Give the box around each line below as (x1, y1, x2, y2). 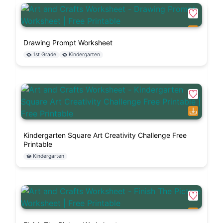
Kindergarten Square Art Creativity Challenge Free (23, 131, 187, 140)
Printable (23, 140, 52, 149)
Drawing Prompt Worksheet (23, 38, 112, 47)
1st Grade (33, 51, 56, 58)
